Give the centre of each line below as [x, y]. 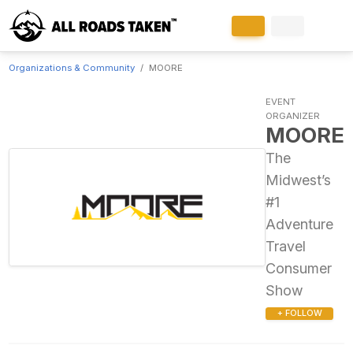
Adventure [300, 224]
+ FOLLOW [299, 313]
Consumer [299, 268]
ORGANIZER [293, 115]
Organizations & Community [71, 67]
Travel [286, 246]
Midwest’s [299, 180]
